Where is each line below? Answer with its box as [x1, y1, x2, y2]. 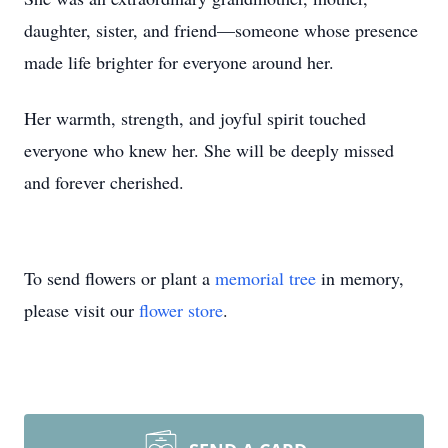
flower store [139, 298, 223, 322]
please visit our [24, 298, 139, 322]
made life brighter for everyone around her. [24, 50, 334, 74]
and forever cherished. [24, 170, 184, 194]
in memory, [316, 266, 404, 290]
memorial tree [215, 266, 316, 290]
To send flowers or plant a [24, 266, 215, 290]
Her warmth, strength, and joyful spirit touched [24, 106, 366, 130]
